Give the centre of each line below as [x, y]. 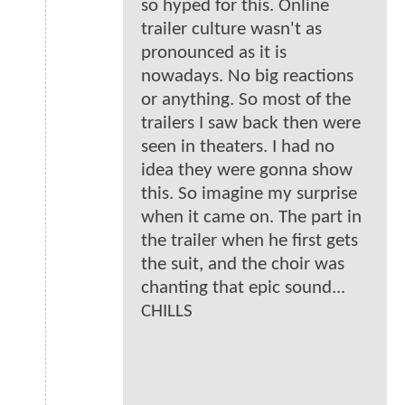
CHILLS [167, 312]
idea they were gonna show [247, 171]
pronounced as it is [214, 53]
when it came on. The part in [251, 218]
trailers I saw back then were [251, 124]
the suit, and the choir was [243, 265]
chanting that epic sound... [243, 288]
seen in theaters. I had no [238, 147]
